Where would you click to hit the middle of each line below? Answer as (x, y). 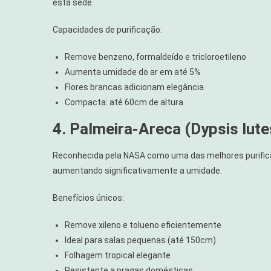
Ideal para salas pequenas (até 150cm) (140, 240)
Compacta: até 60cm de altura (124, 102)
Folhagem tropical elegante (118, 255)
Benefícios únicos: (88, 198)
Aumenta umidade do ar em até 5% (133, 72)
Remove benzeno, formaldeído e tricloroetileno (155, 57)
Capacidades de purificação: (107, 29)
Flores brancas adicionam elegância (134, 87)
